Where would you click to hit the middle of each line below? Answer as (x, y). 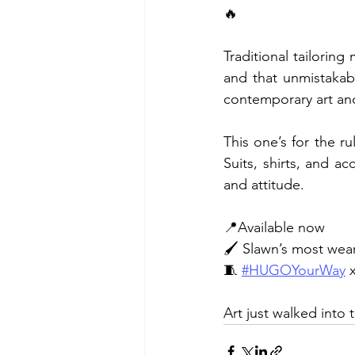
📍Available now (274, 228)
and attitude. (264, 185)
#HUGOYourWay (294, 271)
